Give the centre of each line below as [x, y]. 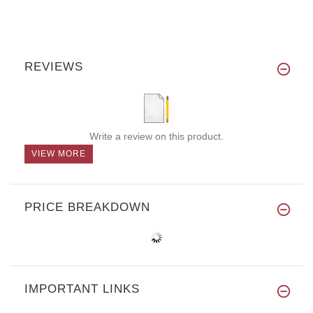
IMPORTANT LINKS [82, 289]
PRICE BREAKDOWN [87, 207]
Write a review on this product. [156, 136]
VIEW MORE [59, 153]
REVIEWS [54, 66]
